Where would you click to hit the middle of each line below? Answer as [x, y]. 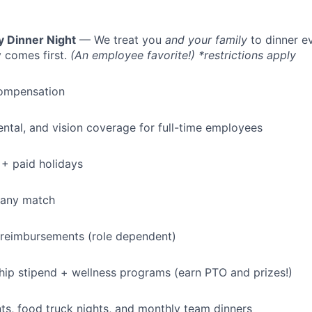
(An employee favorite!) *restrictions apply [183, 55]
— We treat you [120, 40]
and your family [206, 40]
